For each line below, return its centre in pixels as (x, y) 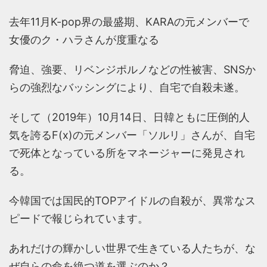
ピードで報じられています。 (79, 219)
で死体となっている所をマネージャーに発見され (127, 153)
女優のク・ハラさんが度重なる (84, 40)
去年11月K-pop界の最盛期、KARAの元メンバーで (129, 22)
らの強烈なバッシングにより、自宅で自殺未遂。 (127, 88)
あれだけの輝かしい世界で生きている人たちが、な (132, 249)
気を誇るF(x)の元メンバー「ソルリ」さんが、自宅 (132, 135)
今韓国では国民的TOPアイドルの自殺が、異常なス (132, 201)
